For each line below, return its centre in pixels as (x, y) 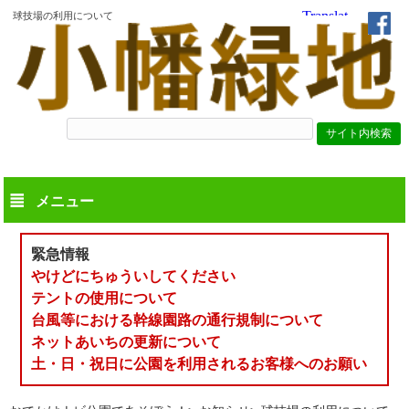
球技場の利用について (63, 16)
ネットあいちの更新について (126, 342)
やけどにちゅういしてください (134, 277)
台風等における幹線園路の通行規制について (178, 320)
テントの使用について (105, 299)
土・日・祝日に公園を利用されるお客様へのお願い (199, 364)
